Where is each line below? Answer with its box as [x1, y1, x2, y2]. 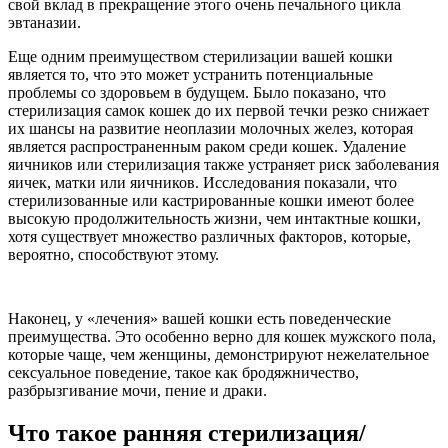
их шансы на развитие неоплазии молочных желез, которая [8, 120, 413, 138]
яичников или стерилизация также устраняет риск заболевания [8, 156, 439, 174]
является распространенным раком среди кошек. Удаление [8, 138, 406, 156]
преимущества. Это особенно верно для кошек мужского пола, [8, 328, 436, 346]
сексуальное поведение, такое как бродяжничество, [8, 364, 359, 382]
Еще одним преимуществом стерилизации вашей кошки [8, 48, 393, 66]
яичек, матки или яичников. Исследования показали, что [8, 174, 397, 192]
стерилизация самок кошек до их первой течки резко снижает [8, 102, 429, 120]
